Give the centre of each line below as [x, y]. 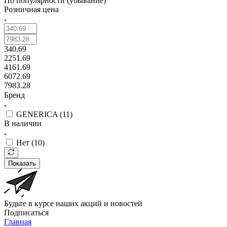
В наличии [23, 123]
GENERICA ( [39, 114]
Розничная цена [31, 9]
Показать [22, 163]
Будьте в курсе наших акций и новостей [73, 203]
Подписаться [26, 212]
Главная [18, 221]
